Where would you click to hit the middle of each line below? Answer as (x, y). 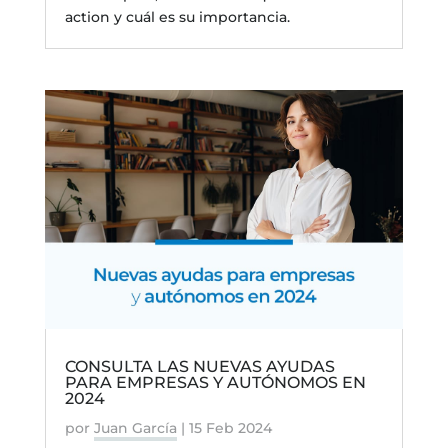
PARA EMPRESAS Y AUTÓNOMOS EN (215, 382)
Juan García (135, 427)
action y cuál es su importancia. (177, 16)
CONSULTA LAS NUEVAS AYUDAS (199, 366)
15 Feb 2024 (230, 427)
